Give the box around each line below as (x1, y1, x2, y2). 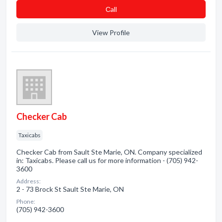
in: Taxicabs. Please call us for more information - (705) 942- (16, 156, 198, 165)
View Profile (92, 28, 130, 37)
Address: (16, 177, 41, 185)
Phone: (16, 198, 35, 205)
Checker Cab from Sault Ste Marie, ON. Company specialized (16, 148, 202, 156)
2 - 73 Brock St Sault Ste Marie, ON (16, 185, 124, 193)
